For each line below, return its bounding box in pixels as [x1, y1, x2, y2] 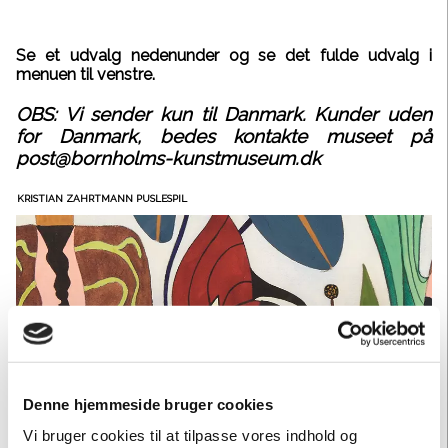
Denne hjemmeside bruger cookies [23, 395, 273, 413]
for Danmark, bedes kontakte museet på [16, 124, 432, 147]
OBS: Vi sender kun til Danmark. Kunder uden [16, 102, 432, 125]
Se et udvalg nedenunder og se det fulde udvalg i [16, 46, 432, 66]
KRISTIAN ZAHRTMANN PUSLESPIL [17, 193, 187, 205]
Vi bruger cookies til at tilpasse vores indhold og [23, 426, 357, 444]
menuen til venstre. [16, 65, 155, 85]
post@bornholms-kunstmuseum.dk [16, 146, 321, 169]
